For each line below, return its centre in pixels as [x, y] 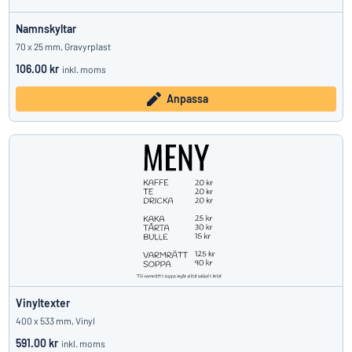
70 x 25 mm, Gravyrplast [63, 46]
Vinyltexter [43, 303]
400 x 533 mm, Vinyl [55, 321]
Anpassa [187, 99]
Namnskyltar [46, 29]
